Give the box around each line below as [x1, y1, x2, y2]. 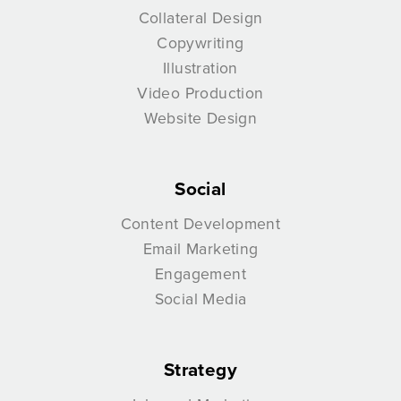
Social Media [154, 287, 247, 311]
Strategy [163, 356, 238, 384]
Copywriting [157, 31, 244, 55]
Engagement [155, 262, 246, 286]
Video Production [137, 81, 264, 105]
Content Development [120, 212, 281, 235]
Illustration [163, 56, 238, 80]
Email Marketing [142, 237, 259, 260]
